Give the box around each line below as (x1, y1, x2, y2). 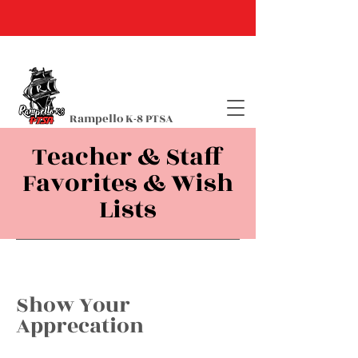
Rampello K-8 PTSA (70, 110, 173, 127)
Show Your (16, 289, 130, 321)
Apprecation (16, 310, 144, 342)
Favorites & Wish (22, 165, 233, 202)
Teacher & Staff (32, 138, 224, 176)
